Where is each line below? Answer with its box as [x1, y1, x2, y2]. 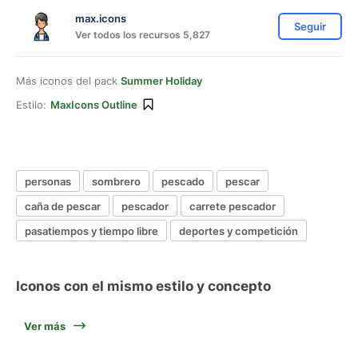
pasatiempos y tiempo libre [25, 224, 158, 237]
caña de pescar [25, 199, 101, 213]
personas [25, 174, 71, 188]
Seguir [294, 20, 326, 33]
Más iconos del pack [16, 74, 121, 87]
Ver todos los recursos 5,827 [75, 28, 210, 41]
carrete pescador [189, 199, 276, 213]
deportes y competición [179, 224, 298, 237]
